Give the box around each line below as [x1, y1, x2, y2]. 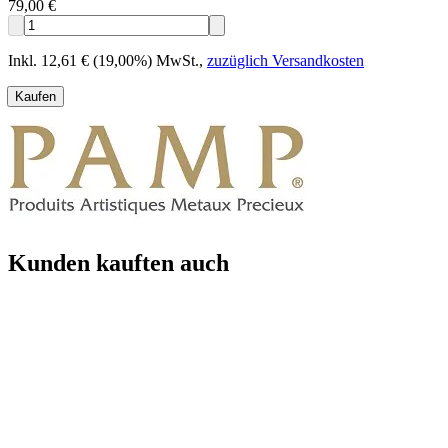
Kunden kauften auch [8, 249, 229, 276]
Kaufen [15, 89, 56, 105]
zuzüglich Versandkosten [207, 52, 364, 70]
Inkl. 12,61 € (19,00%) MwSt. [8, 52, 199, 70]
